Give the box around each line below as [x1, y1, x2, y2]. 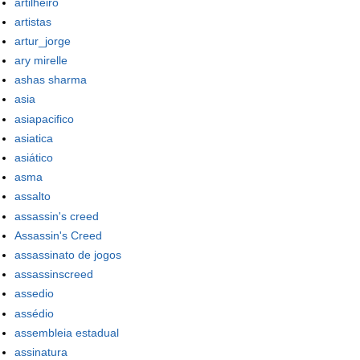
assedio [14, 287, 54, 301]
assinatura [14, 345, 67, 358]
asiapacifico [14, 112, 74, 125]
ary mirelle [14, 54, 67, 67]
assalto [14, 190, 51, 203]
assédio [14, 306, 54, 320]
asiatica [14, 131, 53, 145]
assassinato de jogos [14, 247, 121, 261]
